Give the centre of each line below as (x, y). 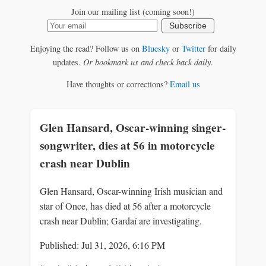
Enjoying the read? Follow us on (86, 48)
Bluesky (156, 48)
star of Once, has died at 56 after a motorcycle (125, 205)
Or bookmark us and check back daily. (148, 62)
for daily (221, 48)
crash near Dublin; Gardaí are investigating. (121, 220)
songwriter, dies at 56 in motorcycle (127, 145)
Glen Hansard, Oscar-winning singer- (133, 127)
